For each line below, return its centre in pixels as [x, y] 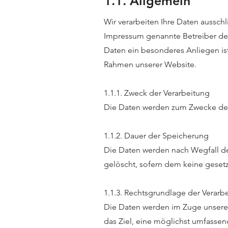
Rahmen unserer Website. [150, 64]
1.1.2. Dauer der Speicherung [156, 136]
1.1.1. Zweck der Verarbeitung [159, 93]
